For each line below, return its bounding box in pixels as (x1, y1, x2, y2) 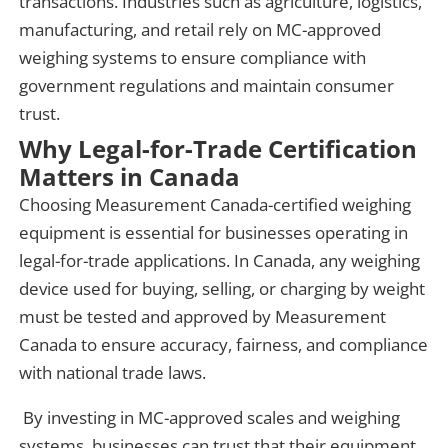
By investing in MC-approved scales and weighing (23, 405, 401, 429)
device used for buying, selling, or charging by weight (19, 276, 426, 300)
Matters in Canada (19, 159, 241, 193)
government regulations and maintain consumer (19, 73, 395, 97)
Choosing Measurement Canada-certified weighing (19, 192, 412, 216)
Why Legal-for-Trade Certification (19, 131, 418, 165)
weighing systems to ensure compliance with (19, 45, 367, 69)
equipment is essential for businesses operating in (19, 220, 409, 244)
